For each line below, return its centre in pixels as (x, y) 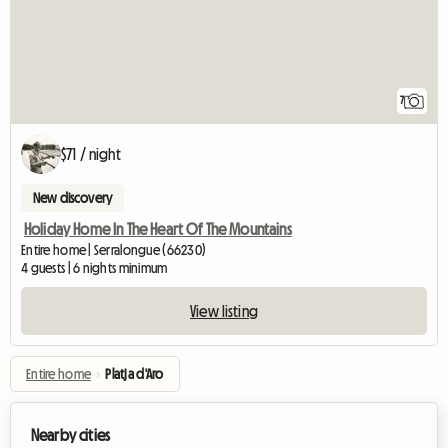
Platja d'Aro (134, 374)
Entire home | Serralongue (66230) (114, 250)
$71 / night (91, 154)
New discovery (73, 198)
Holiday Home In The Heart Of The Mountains (158, 229)
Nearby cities (71, 435)
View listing (224, 311)
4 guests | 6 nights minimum (94, 268)
